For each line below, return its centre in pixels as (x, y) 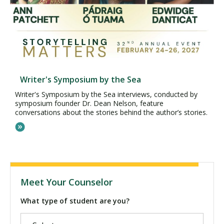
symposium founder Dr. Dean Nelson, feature (89, 103)
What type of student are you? (75, 201)
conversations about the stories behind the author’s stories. (111, 112)
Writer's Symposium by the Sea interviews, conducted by (106, 94)
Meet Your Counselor (66, 182)
